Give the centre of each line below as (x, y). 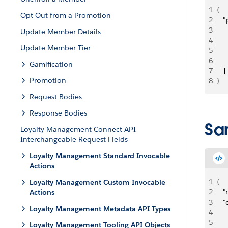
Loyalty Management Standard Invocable (100, 156)
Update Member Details (61, 32)
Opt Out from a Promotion (66, 15)
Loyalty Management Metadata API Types (100, 209)
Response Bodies (58, 113)
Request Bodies (56, 97)
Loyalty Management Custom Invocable (97, 182)
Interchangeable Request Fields (74, 139)
